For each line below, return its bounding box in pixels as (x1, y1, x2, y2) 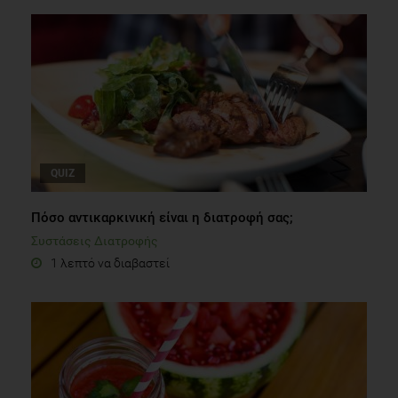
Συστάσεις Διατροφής (31, 233, 158, 248)
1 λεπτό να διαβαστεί (51, 255, 170, 270)
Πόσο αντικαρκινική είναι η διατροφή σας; (31, 209, 293, 226)
